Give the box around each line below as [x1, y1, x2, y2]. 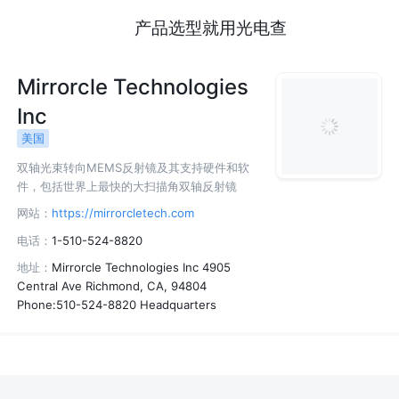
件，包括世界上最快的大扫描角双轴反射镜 [17, 178, 238, 193]
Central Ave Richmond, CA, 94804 [17, 279, 208, 294]
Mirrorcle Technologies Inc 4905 [52, 260, 232, 275]
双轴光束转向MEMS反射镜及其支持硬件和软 [17, 159, 250, 175]
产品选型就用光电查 [134, 16, 287, 38]
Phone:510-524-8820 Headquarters [17, 297, 217, 313]
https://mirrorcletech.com [52, 206, 195, 221]
